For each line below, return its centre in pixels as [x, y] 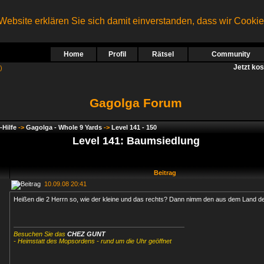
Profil [117, 54]
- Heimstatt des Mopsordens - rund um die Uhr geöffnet [93, 241]
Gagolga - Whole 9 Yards [64, 127]
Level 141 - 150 [134, 127]
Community [231, 54]
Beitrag [165, 173]
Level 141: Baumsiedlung [136, 141]
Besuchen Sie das [40, 234]
